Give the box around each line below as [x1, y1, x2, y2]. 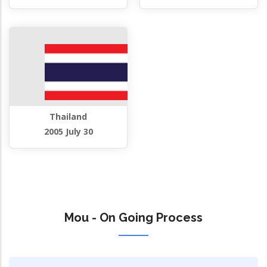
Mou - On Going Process [64, 210, 203, 225]
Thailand [49, 110, 87, 122]
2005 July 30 [44, 125, 93, 137]
